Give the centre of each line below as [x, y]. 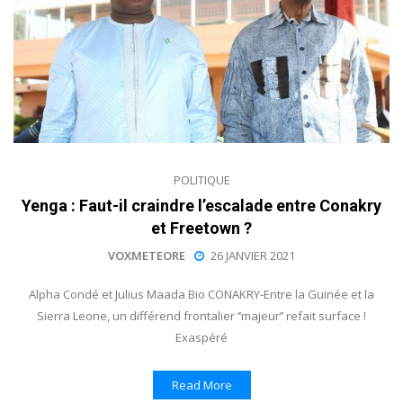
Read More [201, 385]
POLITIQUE [201, 179]
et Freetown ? [201, 228]
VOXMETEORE [147, 255]
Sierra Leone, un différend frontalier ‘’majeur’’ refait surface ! [201, 315]
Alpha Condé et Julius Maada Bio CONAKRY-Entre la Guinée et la [201, 294]
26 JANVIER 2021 [253, 255]
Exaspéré [201, 337]
